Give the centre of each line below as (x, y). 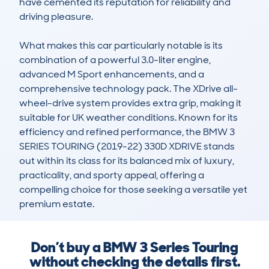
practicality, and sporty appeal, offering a (112, 175)
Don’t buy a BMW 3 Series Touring (134, 247)
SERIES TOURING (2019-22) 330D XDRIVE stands (127, 147)
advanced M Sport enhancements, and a (112, 74)
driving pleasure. (56, 17)
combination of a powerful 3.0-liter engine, (115, 60)
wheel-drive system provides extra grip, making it (130, 103)
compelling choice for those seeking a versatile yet (133, 190)
